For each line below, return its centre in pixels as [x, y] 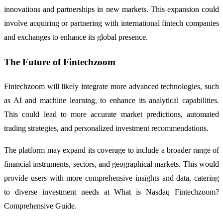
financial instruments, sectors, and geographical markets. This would [111, 164]
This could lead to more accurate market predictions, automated [111, 114]
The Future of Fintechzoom [60, 62]
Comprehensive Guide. [40, 206]
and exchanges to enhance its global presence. [76, 37]
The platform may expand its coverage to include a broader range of [111, 150]
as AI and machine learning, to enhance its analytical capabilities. [111, 100]
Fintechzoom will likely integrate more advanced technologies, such [111, 86]
